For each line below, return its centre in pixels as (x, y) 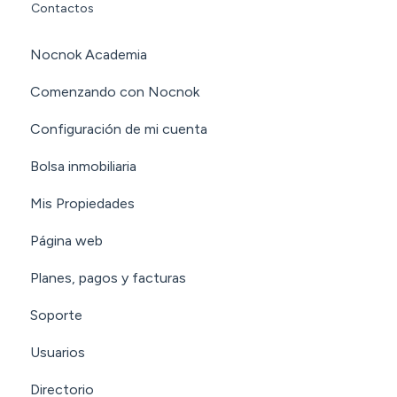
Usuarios (58, 353)
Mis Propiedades (82, 204)
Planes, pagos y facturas (108, 278)
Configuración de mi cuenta (119, 129)
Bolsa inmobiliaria (83, 167)
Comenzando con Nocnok (115, 92)
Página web (66, 241)
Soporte (56, 315)
